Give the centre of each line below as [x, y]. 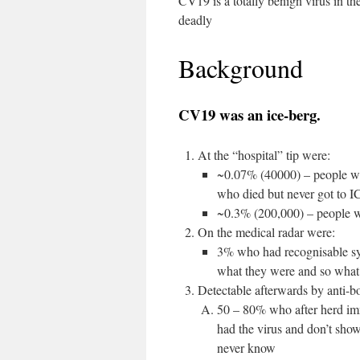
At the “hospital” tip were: [264, 155]
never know [246, 348]
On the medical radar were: [266, 232]
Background [241, 68]
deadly [195, 20]
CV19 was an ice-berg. [250, 115]
